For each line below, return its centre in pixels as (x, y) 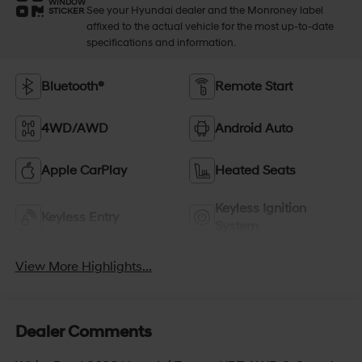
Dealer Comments (83, 333)
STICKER (66, 11)
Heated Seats (255, 171)
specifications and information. (161, 43)
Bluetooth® (72, 87)
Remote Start (254, 87)
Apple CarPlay (84, 171)
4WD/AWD (74, 129)
